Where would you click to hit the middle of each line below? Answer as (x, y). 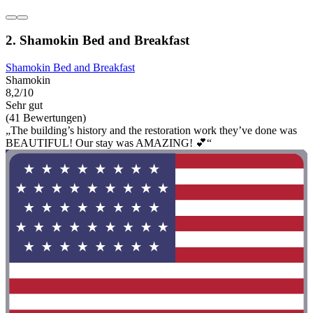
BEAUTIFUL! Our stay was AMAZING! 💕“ (109, 143)
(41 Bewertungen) (46, 118)
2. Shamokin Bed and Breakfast (97, 41)
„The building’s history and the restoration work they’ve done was (151, 131)
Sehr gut (24, 105)
